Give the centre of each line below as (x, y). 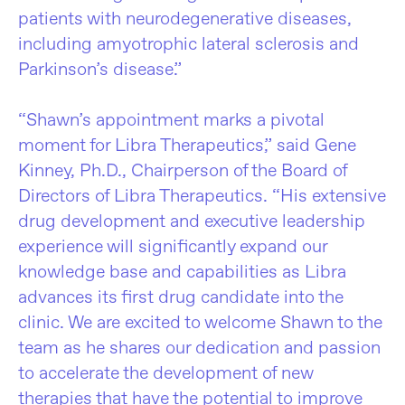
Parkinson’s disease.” (100, 68)
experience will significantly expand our (173, 245)
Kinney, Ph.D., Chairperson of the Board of (183, 170)
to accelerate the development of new (165, 372)
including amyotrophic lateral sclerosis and (188, 43)
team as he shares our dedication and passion (199, 347)
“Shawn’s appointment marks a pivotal (171, 119)
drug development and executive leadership (192, 220)
